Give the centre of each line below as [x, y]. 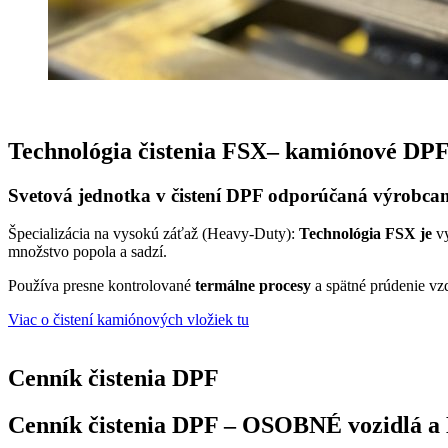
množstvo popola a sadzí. [87, 252]
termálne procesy [253, 286]
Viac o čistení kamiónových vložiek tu [128, 320]
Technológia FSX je [365, 234]
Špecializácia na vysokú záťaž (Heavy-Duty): [153, 234]
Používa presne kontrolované [101, 286]
